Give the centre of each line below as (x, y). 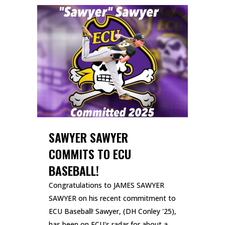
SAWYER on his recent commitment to (112, 198)
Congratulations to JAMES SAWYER (106, 185)
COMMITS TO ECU (90, 154)
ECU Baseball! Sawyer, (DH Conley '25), (113, 211)
